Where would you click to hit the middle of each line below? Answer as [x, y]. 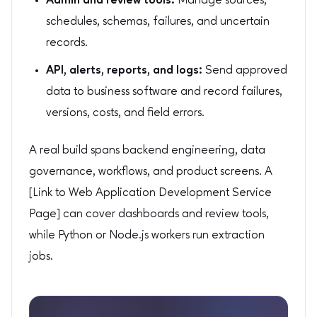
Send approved [245, 71]
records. [67, 42]
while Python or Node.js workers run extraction [147, 235]
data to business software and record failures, [164, 92]
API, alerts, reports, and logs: [124, 71]
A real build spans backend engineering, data [147, 150]
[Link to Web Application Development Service [150, 192]
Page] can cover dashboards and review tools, [149, 214]
